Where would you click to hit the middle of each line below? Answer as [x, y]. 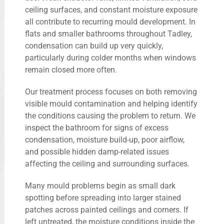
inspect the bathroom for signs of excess [97, 127]
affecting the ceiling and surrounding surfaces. [107, 163]
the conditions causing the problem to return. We [110, 115]
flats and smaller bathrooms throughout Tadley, [108, 33]
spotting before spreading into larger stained [103, 197]
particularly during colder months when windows [110, 57]
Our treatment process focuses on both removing [111, 91]
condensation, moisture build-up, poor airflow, [105, 139]
